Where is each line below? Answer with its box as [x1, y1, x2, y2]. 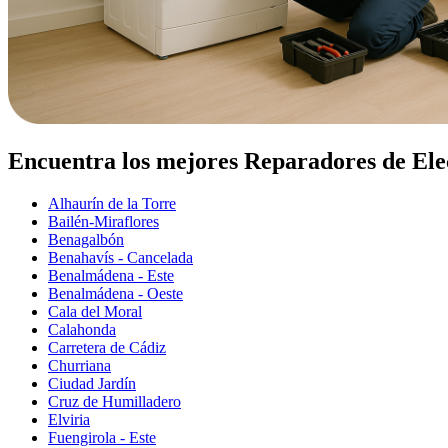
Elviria [48, 410, 90, 428]
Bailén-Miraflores [48, 212, 159, 230]
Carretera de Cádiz [48, 338, 166, 356]
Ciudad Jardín [48, 374, 136, 392]
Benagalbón [48, 230, 124, 248]
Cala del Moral [48, 302, 142, 320]
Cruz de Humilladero [48, 392, 181, 410]
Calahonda [48, 320, 116, 338]
